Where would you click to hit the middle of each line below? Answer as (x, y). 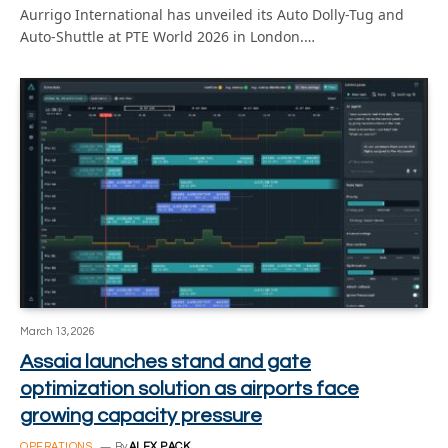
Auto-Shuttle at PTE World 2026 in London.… (167, 36)
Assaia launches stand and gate (165, 361)
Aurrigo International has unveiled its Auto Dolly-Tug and (212, 14)
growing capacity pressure (141, 415)
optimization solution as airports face (189, 388)
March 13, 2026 (57, 331)
